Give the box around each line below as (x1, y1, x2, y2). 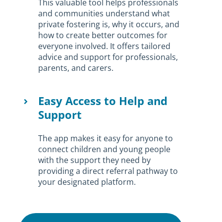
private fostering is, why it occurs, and (38, 18, 180, 30)
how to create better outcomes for (38, 29, 168, 41)
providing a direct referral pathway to (38, 165, 178, 176)
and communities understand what (38, 7, 170, 19)
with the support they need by (38, 154, 151, 166)
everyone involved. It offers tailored (38, 40, 171, 52)
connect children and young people (38, 143, 171, 155)
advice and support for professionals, (38, 51, 178, 62)
